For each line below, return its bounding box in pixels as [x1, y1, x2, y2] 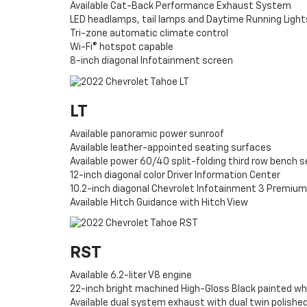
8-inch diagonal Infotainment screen [70, 56, 233, 66]
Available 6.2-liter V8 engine [70, 270, 192, 280]
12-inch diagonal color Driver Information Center [70, 170, 280, 180]
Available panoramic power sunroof [70, 129, 224, 139]
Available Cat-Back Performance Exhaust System [70, 1, 291, 12]
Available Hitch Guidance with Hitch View [70, 197, 248, 208]
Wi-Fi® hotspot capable [70, 42, 173, 53]
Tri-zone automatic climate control [70, 29, 228, 39]
